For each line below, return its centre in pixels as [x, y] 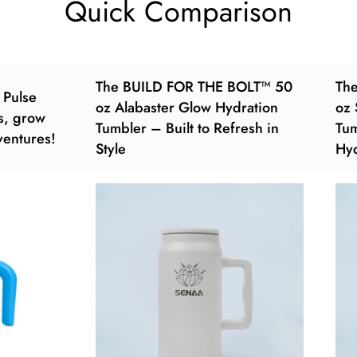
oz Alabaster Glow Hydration [187, 108]
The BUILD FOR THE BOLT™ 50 [194, 87]
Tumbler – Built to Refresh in [187, 129]
